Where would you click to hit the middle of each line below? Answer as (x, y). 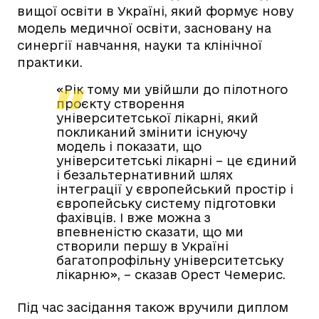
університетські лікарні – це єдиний (177, 161)
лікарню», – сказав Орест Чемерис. (171, 275)
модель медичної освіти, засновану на (144, 28)
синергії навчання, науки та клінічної (140, 46)
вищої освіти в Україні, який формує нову (155, 11)
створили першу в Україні (142, 246)
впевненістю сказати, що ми (150, 232)
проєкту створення (120, 104)
